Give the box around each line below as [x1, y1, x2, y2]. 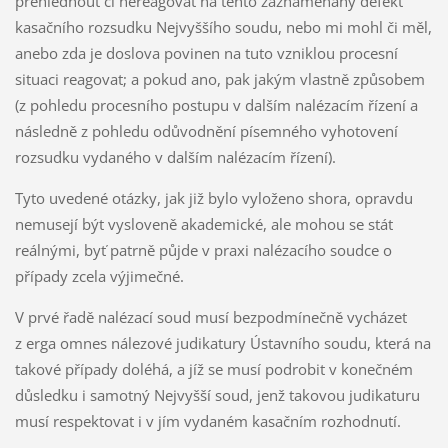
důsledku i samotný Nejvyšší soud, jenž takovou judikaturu [14, 385, 420, 405]
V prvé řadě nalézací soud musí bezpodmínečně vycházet [14, 307, 407, 327]
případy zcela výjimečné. [14, 266, 184, 287]
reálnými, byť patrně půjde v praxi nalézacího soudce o [14, 240, 392, 261]
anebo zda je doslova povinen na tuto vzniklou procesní [14, 43, 398, 64]
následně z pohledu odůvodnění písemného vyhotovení [14, 121, 398, 142]
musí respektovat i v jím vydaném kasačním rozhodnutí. [14, 411, 401, 431]
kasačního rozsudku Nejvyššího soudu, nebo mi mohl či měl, [14, 17, 432, 38]
